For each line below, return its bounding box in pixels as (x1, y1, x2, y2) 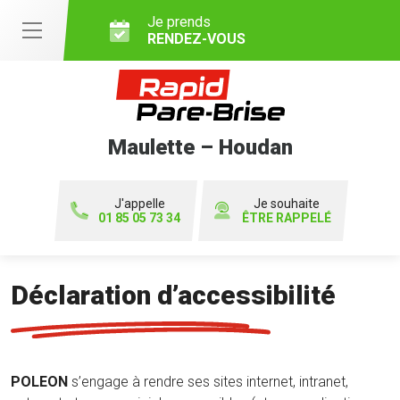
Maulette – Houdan (107, 134, 293, 160)
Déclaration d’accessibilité (11, 279, 336, 312)
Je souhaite (254, 196, 320, 212)
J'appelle (113, 196, 165, 212)
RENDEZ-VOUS (147, 30, 246, 47)
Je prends (147, 13, 211, 30)
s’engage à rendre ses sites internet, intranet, (68, 373, 348, 391)
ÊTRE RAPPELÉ (242, 211, 331, 226)
